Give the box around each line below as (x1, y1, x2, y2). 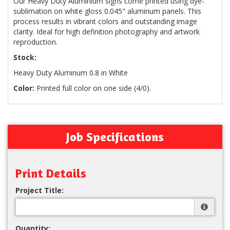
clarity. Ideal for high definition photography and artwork (13, 26, 200, 36)
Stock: (13, 52, 36, 62)
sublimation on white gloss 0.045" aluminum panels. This (13, 6, 201, 16)
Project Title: (15, 185, 64, 195)
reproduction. (13, 36, 57, 47)
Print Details (15, 165, 86, 181)
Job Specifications (66, 129, 164, 144)
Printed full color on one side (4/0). (36, 83, 151, 93)
